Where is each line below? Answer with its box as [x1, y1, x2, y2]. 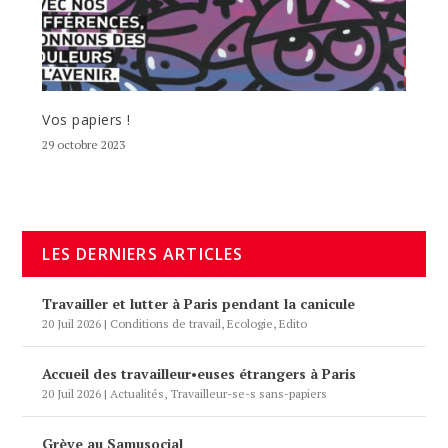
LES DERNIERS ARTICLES [42, 243, 244, 266]
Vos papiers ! [42, 110, 131, 130]
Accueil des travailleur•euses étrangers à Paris [42, 364, 357, 384]
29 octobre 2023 [42, 137, 126, 153]
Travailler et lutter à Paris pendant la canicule [42, 294, 356, 314]
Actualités [110, 386, 165, 402]
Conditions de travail [110, 316, 222, 332]
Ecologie [227, 316, 274, 332]
